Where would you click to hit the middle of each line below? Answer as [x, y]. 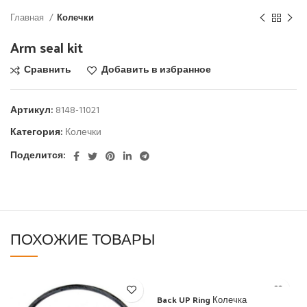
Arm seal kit [47, 47]
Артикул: [33, 110]
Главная [28, 18]
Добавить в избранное [156, 70]
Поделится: [38, 156]
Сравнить [48, 70]
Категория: [37, 132]
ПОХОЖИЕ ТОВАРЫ [83, 238]
